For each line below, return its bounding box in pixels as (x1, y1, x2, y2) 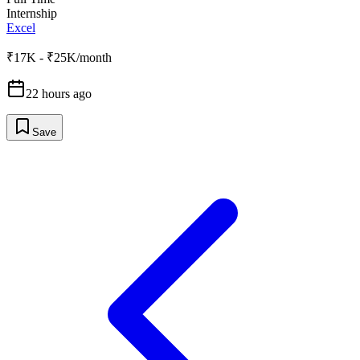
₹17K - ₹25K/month (6, 51, 112, 64)
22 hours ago (26, 87, 92, 100)
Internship (6, 6, 57, 20)
